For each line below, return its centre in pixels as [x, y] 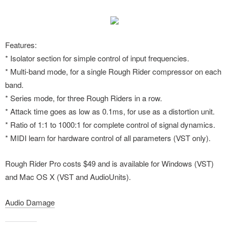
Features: [21, 45]
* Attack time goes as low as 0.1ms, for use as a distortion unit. [110, 111]
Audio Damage [30, 202]
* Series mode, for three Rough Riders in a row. [84, 98]
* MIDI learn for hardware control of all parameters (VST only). [108, 138]
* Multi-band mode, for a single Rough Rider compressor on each [113, 71]
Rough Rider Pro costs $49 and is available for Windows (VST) [109, 163]
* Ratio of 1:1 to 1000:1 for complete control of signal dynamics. [110, 124]
